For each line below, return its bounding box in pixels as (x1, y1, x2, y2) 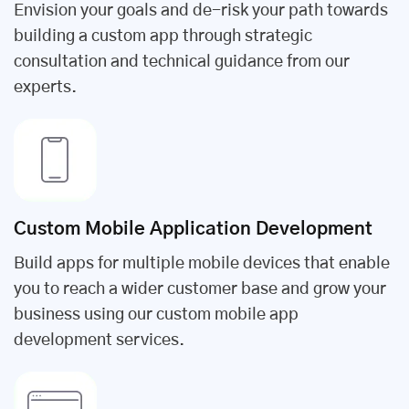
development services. (14, 331, 184, 349)
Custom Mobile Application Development (14, 219, 372, 238)
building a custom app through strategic (14, 27, 312, 45)
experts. (14, 79, 77, 96)
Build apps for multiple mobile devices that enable (14, 255, 390, 272)
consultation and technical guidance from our (14, 53, 350, 70)
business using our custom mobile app (14, 306, 299, 323)
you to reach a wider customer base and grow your (14, 280, 386, 298)
